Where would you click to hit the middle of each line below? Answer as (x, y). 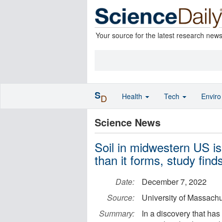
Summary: (117, 213)
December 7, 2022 (174, 182)
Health (133, 96)
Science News (128, 122)
